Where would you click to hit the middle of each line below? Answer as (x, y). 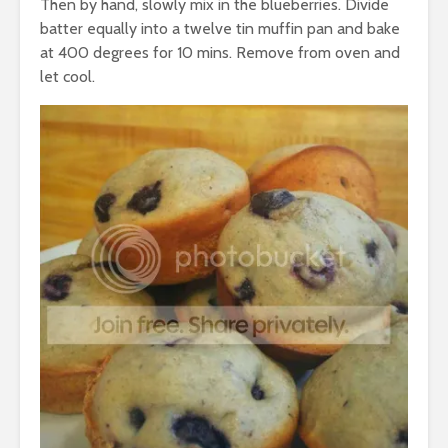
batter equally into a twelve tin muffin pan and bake (220, 29)
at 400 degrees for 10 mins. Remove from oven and (220, 53)
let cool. (67, 77)
